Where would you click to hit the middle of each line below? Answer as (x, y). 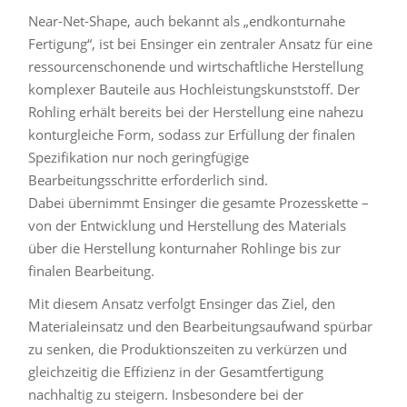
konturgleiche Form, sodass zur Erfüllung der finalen (192, 135)
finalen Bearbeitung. (92, 271)
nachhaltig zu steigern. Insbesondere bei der (166, 394)
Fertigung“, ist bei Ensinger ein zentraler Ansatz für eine (201, 44)
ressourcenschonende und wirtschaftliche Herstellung (196, 67)
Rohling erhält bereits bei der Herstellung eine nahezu (196, 112)
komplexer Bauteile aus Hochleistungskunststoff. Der (194, 89)
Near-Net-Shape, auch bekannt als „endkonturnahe (187, 21)
